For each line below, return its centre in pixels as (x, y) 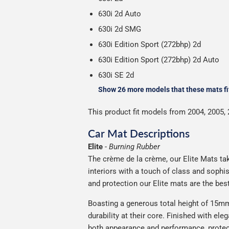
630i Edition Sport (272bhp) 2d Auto (159, 60)
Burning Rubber (134, 147)
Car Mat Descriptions (139, 133)
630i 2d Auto (120, 14)
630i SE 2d (116, 75)
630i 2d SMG (120, 29)
